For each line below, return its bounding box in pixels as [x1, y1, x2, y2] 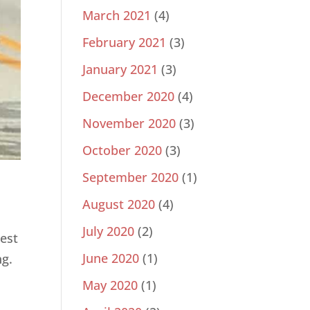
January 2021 [82, 61, 158, 78]
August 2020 [82, 196, 156, 213]
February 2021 [82, 34, 167, 51]
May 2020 [82, 277, 138, 294]
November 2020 [82, 115, 176, 132]
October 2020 [82, 142, 163, 159]
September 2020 [82, 169, 179, 186]
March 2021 [82, 7, 152, 24]
